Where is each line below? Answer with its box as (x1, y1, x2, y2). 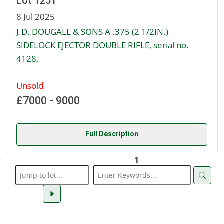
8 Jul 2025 (16, 10, 55, 23)
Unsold (16, 79, 43, 92)
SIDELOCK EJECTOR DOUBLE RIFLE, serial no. (16, 39, 189, 51)
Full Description (85, 130, 138, 138)
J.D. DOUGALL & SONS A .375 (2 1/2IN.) (16, 25, 168, 38)
